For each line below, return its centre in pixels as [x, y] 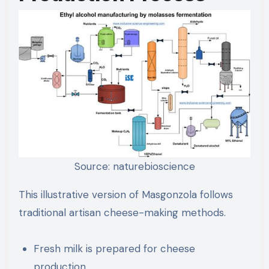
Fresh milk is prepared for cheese [115, 249]
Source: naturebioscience [134, 167]
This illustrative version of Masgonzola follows [125, 195]
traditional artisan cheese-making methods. [122, 213]
